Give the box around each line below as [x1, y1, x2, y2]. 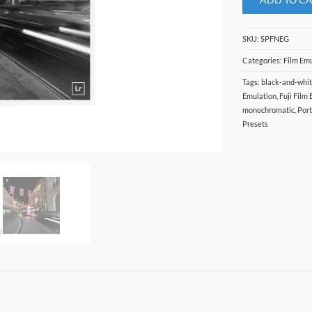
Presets [242, 118, 269, 128]
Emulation [242, 91, 277, 100]
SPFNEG [260, 33, 290, 43]
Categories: [242, 55, 284, 65]
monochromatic [242, 104, 295, 114]
